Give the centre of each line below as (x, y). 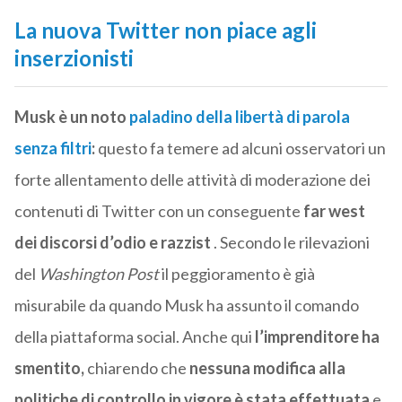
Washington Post (98, 274)
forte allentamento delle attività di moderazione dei (192, 180)
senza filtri (52, 149)
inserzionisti (74, 58)
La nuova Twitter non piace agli (165, 31)
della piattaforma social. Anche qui (134, 337)
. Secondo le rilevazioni (290, 243)
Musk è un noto (71, 117)
